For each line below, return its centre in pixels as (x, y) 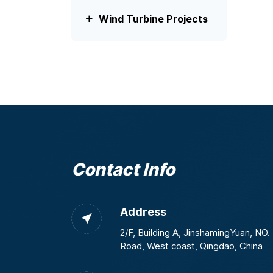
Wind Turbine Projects (154, 19)
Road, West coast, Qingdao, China (191, 246)
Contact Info (123, 169)
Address (143, 211)
